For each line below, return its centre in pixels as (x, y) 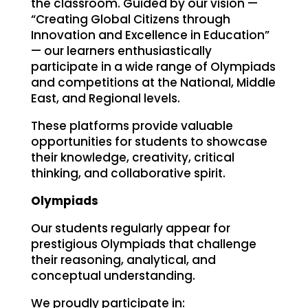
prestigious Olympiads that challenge (143, 244)
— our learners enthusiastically (121, 51)
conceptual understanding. (113, 275)
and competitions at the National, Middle (153, 82)
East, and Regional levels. (105, 98)
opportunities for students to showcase (149, 141)
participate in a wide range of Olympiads (153, 66)
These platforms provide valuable (132, 125)
